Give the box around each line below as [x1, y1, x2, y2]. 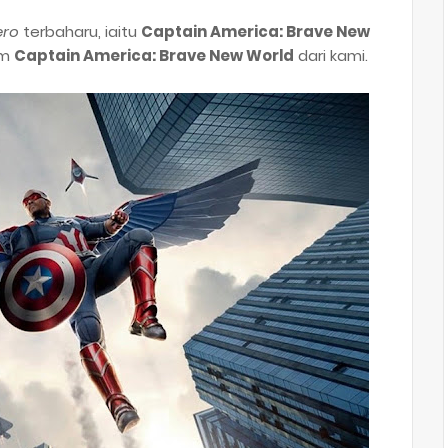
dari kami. [294, 45, 368, 66]
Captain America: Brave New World [14, 45, 294, 66]
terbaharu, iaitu [19, 21, 141, 42]
